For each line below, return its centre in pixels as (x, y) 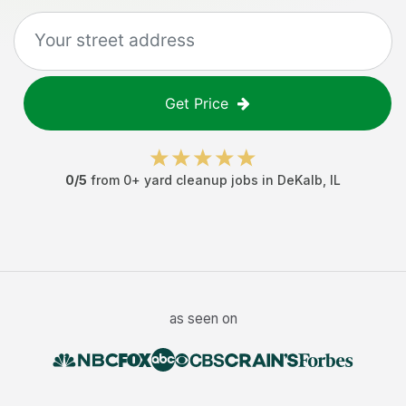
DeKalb (300, 180)
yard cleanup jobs (201, 180)
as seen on (203, 319)
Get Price (197, 103)
